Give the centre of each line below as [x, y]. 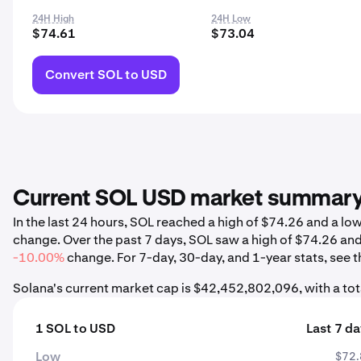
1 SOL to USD [75, 328]
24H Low [231, 19]
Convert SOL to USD [106, 75]
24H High [53, 19]
